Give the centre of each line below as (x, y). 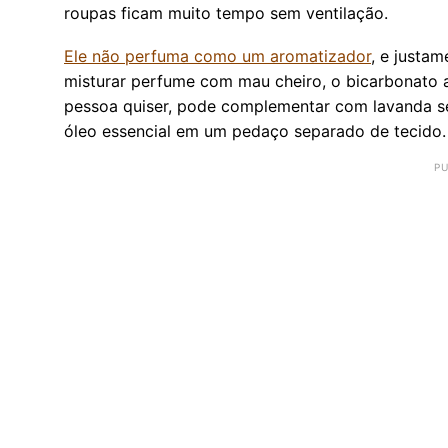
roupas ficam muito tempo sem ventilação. (226, 12)
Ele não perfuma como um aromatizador (217, 55)
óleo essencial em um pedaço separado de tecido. (255, 130)
